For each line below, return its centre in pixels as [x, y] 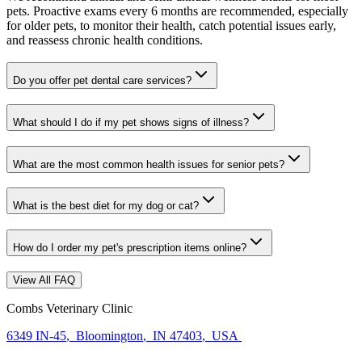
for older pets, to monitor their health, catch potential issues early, [171, 25]
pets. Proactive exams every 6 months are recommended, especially [177, 11]
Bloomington [108, 335]
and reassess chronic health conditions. [105, 40]
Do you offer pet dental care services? [102, 81]
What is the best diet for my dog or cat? [106, 206]
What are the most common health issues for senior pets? [149, 164]
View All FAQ [44, 280]
